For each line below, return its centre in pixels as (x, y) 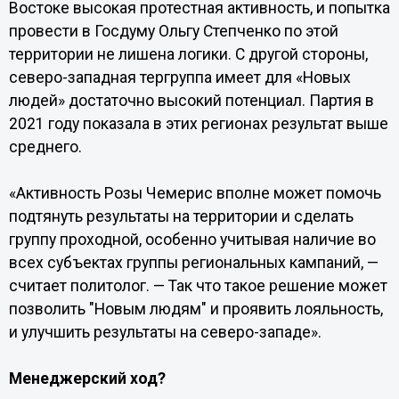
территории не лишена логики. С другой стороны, (188, 54)
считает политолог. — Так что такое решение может (198, 286)
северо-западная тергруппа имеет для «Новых (179, 77)
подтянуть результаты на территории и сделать (181, 216)
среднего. (45, 147)
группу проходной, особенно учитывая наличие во (192, 240)
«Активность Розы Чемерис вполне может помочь (195, 193)
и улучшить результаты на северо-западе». (165, 332)
